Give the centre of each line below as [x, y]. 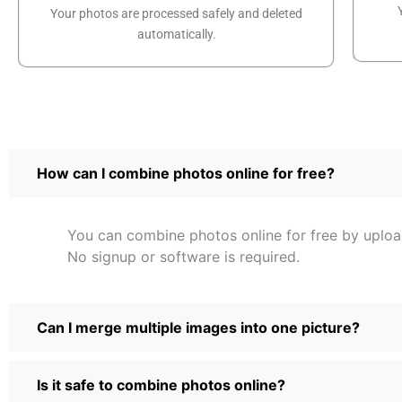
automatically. [176, 34]
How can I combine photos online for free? [186, 173]
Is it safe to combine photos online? [161, 385]
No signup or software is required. [184, 256]
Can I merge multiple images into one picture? [198, 327]
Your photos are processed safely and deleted [177, 13]
